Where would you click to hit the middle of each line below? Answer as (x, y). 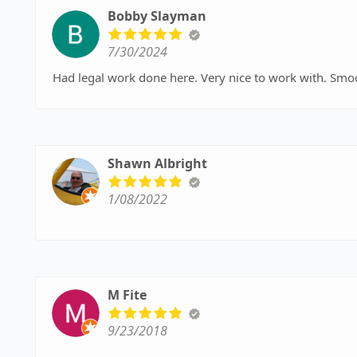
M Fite (127, 295)
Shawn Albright (157, 164)
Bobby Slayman (157, 16)
